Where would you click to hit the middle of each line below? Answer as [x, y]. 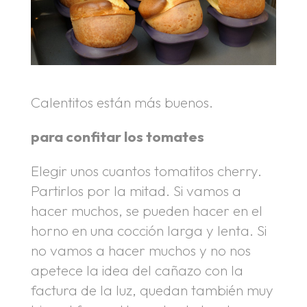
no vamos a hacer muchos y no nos [140, 250]
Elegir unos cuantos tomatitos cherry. [146, 170]
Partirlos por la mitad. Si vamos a [136, 190]
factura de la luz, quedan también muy [152, 290]
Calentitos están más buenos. [122, 102]
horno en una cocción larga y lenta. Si [148, 230]
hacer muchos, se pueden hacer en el [146, 210]
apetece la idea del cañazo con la [137, 270]
